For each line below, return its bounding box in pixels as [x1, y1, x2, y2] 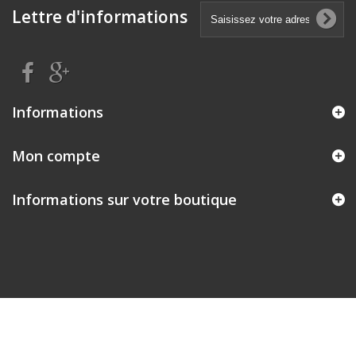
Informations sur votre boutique [12, 190, 237, 210]
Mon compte [12, 146, 100, 166]
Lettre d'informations [12, 6, 188, 29]
